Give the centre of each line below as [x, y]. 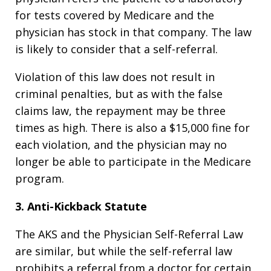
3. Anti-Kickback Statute [81, 206]
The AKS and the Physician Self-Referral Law [129, 234]
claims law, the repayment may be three [120, 111]
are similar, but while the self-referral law [124, 251]
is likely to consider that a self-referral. [116, 49]
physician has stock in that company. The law [133, 32]
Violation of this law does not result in [115, 77]
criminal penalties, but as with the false [119, 94]
